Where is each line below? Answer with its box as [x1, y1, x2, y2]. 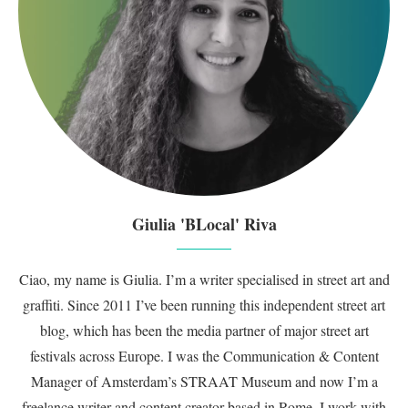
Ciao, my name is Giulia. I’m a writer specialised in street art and [18, 270, 390, 289]
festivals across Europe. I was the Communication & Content [29, 346, 379, 365]
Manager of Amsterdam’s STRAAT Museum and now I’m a [30, 372, 378, 391]
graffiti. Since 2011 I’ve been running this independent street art [23, 295, 385, 314]
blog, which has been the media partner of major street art [39, 321, 369, 340]
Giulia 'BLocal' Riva [131, 212, 277, 236]
